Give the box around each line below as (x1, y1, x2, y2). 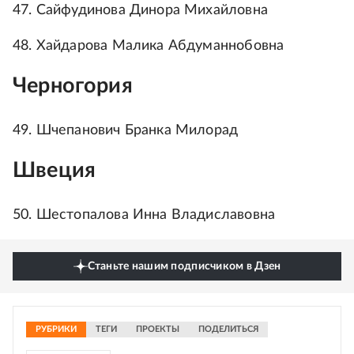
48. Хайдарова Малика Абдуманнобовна (13, 38, 284, 53)
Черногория (13, 74, 133, 96)
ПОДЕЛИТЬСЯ (198, 325, 258, 334)
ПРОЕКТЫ (136, 325, 179, 334)
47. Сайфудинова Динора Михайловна (13, 2, 268, 17)
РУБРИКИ (36, 325, 77, 334)
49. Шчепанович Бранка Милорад (13, 123, 239, 138)
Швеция (13, 160, 96, 182)
